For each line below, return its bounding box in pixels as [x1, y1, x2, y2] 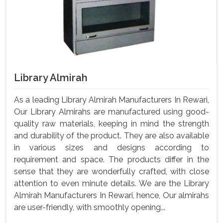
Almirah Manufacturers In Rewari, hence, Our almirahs [14, 191, 209, 201]
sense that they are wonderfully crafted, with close [14, 167, 209, 177]
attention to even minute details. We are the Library [14, 179, 209, 189]
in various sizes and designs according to [14, 143, 209, 153]
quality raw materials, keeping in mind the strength [14, 119, 209, 129]
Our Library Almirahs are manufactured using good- [14, 107, 209, 117]
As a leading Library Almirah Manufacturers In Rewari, [14, 95, 209, 105]
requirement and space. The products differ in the [14, 155, 209, 165]
